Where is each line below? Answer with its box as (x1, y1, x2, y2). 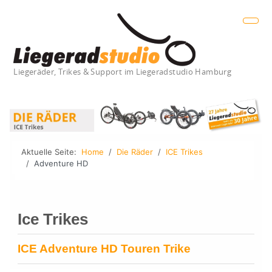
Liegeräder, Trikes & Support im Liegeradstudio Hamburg (13, 69, 232, 77)
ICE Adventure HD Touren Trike (17, 242, 191, 255)
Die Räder (116, 147, 153, 157)
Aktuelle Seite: (21, 147, 81, 157)
